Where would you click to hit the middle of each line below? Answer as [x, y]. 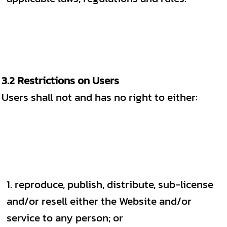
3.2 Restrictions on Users [60, 80]
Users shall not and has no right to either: [100, 97]
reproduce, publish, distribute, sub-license [114, 184]
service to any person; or [65, 218]
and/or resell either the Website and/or [99, 201]
